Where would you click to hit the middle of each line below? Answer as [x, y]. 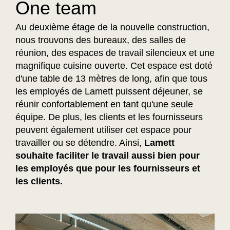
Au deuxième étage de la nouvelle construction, [112, 27]
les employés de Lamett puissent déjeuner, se [109, 91]
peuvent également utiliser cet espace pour [103, 130]
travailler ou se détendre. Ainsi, [80, 142]
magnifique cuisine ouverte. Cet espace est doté [114, 65]
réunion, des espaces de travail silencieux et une [115, 53]
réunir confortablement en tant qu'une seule [104, 104]
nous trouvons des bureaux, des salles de [101, 40]
